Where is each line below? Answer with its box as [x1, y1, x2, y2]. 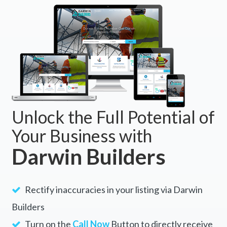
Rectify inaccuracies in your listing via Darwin [23, 184, 203, 196]
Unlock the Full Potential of [11, 106, 215, 128]
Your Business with [11, 125, 152, 146]
